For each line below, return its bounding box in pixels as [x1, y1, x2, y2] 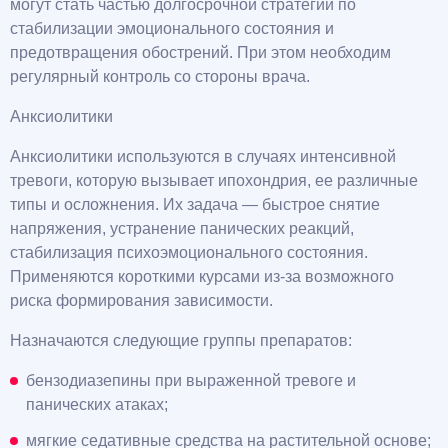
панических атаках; [26, 396, 168, 414]
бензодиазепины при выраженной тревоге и [26, 372, 356, 390]
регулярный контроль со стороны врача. [10, 68, 310, 86]
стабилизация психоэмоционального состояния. [10, 244, 368, 262]
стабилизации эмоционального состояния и [10, 20, 334, 38]
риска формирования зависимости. [10, 292, 273, 310]
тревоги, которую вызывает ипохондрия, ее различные [10, 172, 418, 190]
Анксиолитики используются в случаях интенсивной [10, 148, 396, 166]
